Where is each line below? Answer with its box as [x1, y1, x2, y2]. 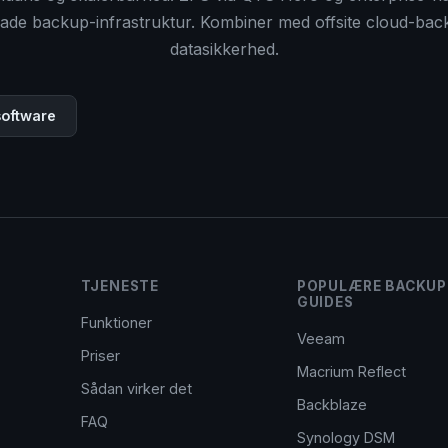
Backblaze [296, 396, 367, 413]
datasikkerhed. [169, 39, 279, 59]
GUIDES [296, 294, 354, 310]
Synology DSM [296, 429, 395, 446]
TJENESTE [80, 278, 160, 294]
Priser [80, 347, 120, 364]
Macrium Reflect [296, 363, 406, 380]
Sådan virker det [80, 380, 192, 397]
